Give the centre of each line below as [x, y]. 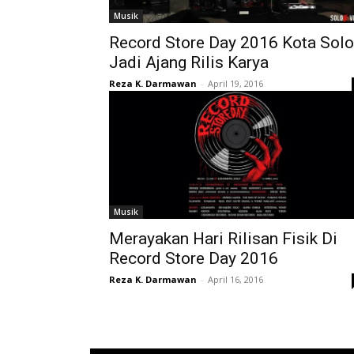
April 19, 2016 [235, 83]
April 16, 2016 [235, 279]
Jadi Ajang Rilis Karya [189, 62]
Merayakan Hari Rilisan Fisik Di [223, 239]
